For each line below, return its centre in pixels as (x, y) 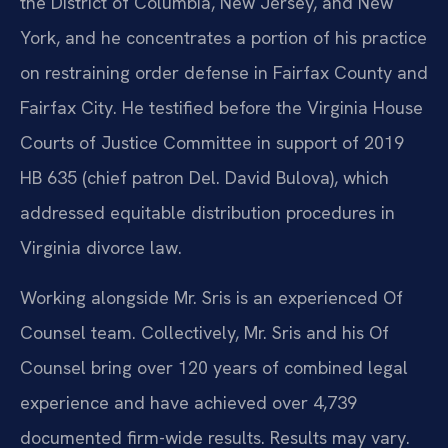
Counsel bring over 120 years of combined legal (214, 367)
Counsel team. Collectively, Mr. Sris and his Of (204, 332)
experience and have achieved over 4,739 (188, 402)
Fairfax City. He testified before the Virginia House (221, 108)
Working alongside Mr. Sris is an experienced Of (211, 297)
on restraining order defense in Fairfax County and (224, 73)
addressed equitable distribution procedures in (207, 213)
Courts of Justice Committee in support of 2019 (212, 143)
